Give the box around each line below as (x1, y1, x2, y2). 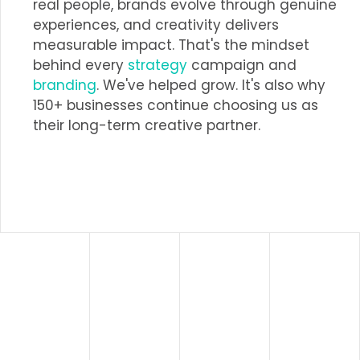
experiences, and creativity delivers (33, 15, 279, 35)
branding (33, 76, 96, 95)
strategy (128, 55, 187, 75)
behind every (33, 55, 128, 75)
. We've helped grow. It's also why (96, 76, 325, 95)
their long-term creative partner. (33, 116, 260, 135)
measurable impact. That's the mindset (33, 35, 309, 55)
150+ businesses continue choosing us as (33, 96, 318, 115)
